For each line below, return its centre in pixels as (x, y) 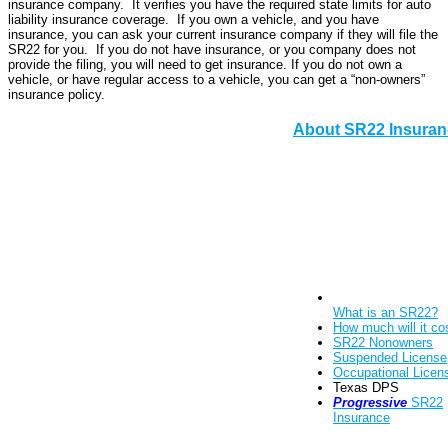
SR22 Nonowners (383, 343)
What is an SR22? (385, 313)
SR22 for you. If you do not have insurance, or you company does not (212, 50)
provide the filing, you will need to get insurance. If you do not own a (205, 65)
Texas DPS (366, 388)
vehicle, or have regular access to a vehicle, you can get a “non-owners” (216, 80)
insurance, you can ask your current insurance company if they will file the (223, 35)
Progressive (370, 403)
